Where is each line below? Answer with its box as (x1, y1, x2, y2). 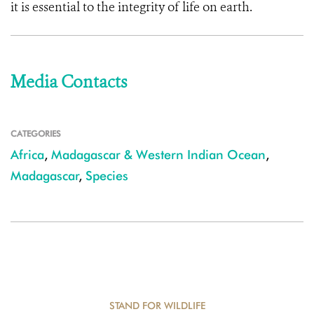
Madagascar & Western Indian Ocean (51, 147, 266, 162)
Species (86, 168, 128, 183)
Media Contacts (11, 71, 127, 93)
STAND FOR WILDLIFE (109, 300, 205, 311)
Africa (11, 147, 44, 162)
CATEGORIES (11, 128, 61, 139)
